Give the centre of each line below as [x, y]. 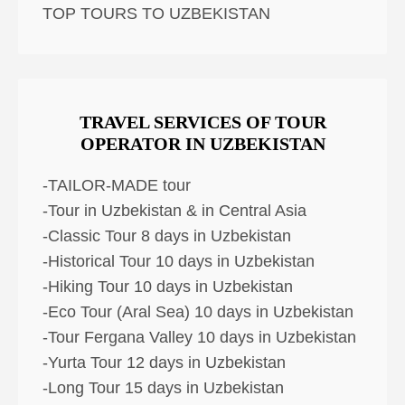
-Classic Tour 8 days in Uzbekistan [167, 236]
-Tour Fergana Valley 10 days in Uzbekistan [199, 338]
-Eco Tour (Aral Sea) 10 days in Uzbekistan [198, 312]
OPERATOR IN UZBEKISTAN [202, 144]
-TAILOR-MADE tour [117, 186]
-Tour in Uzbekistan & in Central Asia [174, 211]
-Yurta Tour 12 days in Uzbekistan [164, 363]
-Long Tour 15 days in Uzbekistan [163, 388]
